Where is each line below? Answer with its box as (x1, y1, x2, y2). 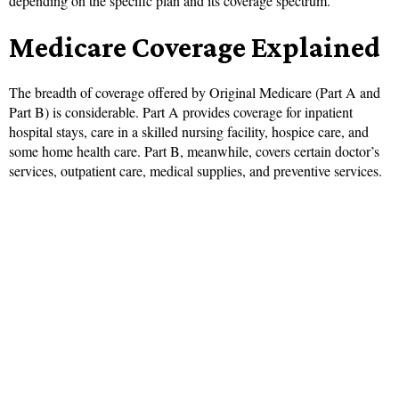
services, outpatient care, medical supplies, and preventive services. (9, 160, 382, 180)
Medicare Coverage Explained (9, 29, 380, 63)
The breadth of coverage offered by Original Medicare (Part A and (9, 82, 380, 102)
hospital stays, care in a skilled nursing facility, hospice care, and (9, 121, 369, 141)
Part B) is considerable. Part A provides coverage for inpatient (9, 102, 353, 121)
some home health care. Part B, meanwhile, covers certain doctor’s (9, 141, 379, 160)
